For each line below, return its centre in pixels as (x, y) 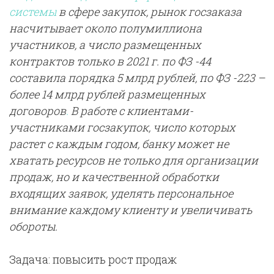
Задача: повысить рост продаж (93, 260)
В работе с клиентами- (131, 111)
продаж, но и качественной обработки (114, 177)
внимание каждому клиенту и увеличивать (131, 210)
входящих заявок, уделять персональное (121, 194)
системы (33, 12)
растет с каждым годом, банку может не (119, 144)
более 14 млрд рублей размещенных (107, 94)
